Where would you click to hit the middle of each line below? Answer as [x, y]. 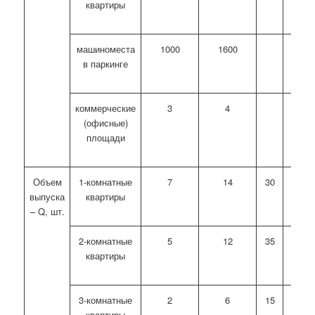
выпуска [47, 197]
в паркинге [106, 64]
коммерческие [106, 108]
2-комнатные [106, 241]
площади [105, 138]
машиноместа [105, 49]
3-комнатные [106, 300]
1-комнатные [106, 182]
